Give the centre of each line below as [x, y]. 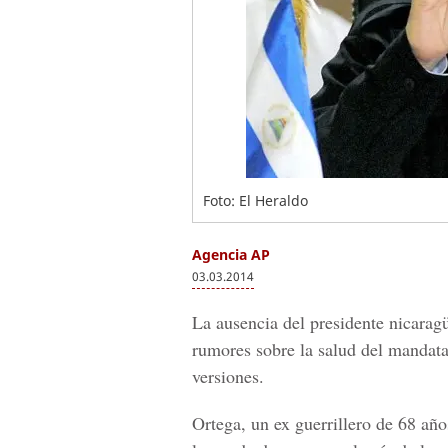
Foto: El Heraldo [255, 200]
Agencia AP [231, 254]
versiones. [228, 376]
